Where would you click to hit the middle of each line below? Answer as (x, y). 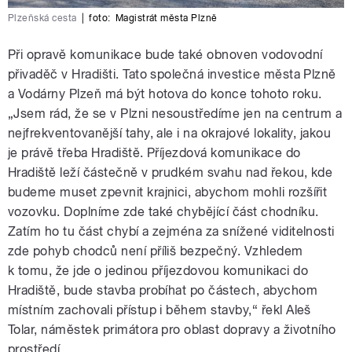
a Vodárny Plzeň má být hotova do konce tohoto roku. (165, 94)
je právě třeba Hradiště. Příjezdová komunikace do (154, 153)
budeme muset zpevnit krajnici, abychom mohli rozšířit (168, 192)
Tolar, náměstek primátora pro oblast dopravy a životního (172, 330)
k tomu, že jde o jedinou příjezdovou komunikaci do (158, 271)
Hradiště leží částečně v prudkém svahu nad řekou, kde (170, 173)
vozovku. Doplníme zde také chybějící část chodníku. (163, 212)
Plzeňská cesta (42, 18)
